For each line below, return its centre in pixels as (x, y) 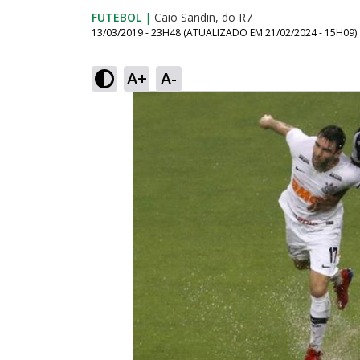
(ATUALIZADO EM (224, 33)
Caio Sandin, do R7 (203, 17)
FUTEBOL (117, 17)
